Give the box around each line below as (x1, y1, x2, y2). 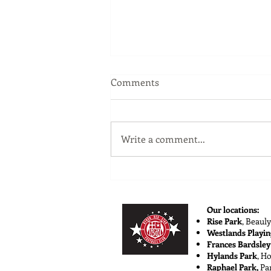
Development (125, 183, 190, 198)
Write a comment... (121, 132, 205, 146)
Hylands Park (207, 250, 257, 262)
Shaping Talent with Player (125, 168, 254, 183)
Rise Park (207, 215, 242, 227)
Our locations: (207, 204, 259, 216)
